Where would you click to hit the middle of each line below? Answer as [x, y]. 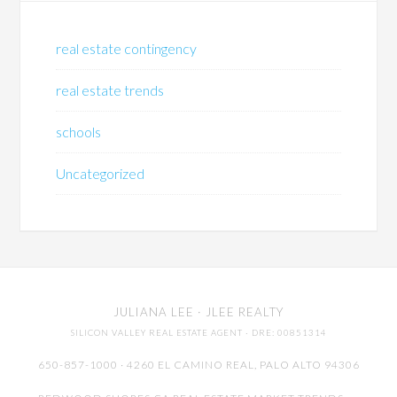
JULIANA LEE [154, 312]
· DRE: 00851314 [284, 333]
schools [79, 132]
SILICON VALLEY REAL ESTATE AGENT [156, 333]
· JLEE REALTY [239, 312]
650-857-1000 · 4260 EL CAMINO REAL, [148, 365]
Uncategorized [101, 174]
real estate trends [110, 90]
